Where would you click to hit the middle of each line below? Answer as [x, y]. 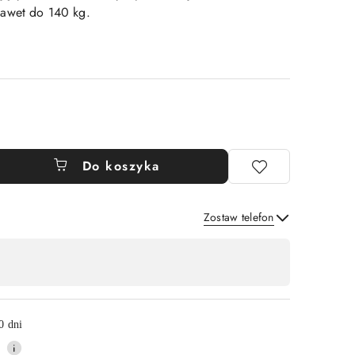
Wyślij [252, 238]
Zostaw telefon [239, 217]
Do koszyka [121, 166]
